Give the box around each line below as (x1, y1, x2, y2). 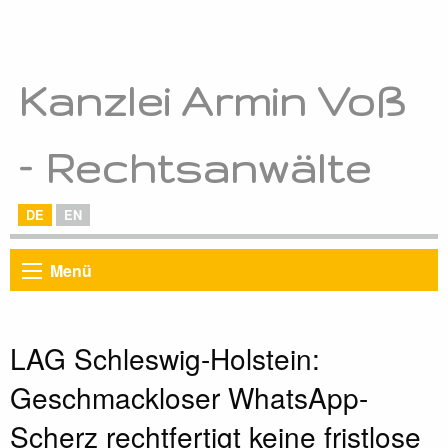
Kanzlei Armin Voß (18, 78, 404, 124)
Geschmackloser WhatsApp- (10, 377, 368, 418)
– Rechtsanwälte (18, 145, 371, 191)
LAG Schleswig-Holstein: (10, 338, 320, 379)
